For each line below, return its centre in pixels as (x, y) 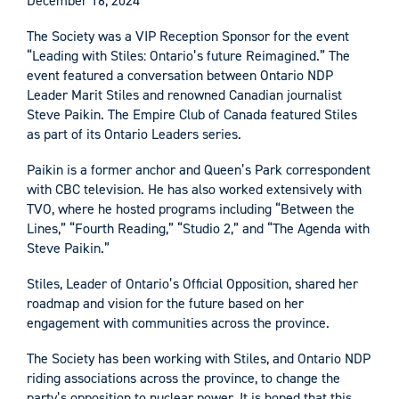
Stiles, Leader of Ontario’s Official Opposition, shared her (192, 283)
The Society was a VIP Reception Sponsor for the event (188, 36)
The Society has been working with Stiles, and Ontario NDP (199, 358)
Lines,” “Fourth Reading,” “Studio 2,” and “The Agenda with (198, 228)
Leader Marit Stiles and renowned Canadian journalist (184, 94)
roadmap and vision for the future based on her (165, 303)
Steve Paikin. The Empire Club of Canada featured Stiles (192, 114)
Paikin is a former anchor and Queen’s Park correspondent (199, 169)
